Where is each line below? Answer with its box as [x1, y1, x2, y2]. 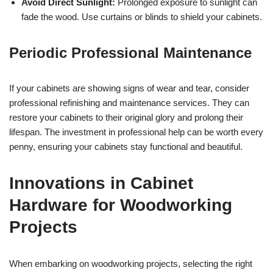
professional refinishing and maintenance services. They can [9, 97, 249, 108]
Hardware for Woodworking [9, 195, 232, 214]
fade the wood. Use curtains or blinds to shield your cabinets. [21, 11, 262, 22]
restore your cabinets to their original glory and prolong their [9, 112, 243, 122]
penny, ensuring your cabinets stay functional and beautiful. [9, 141, 243, 152]
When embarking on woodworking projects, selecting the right [9, 258, 252, 269]
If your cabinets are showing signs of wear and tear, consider [9, 82, 249, 93]
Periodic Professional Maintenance [9, 44, 252, 61]
